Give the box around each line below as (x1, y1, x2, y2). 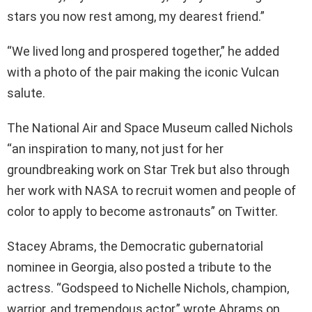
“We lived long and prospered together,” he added (7, 44, 279, 59)
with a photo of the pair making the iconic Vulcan (7, 65, 279, 80)
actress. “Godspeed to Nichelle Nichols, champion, (7, 281, 289, 296)
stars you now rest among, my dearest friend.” (7, 9, 265, 24)
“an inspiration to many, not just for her (7, 141, 224, 157)
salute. (7, 86, 45, 101)
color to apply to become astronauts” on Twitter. (7, 204, 278, 219)
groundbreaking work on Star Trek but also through (7, 162, 290, 178)
